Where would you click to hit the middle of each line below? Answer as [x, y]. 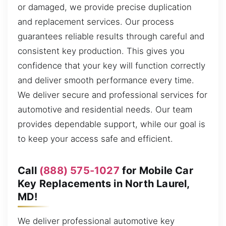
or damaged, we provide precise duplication [105, 7]
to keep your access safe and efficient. [95, 138]
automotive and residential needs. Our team [105, 109]
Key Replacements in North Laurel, [104, 183]
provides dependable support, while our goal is [111, 124]
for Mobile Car [156, 170]
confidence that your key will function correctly [111, 65]
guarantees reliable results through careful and [111, 36]
